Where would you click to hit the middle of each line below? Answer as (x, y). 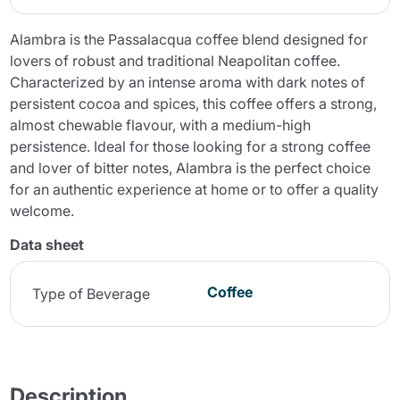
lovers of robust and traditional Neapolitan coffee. (175, 61)
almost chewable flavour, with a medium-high (161, 125)
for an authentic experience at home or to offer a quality (195, 189)
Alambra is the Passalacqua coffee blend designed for (189, 39)
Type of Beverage (92, 294)
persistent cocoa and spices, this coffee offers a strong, (194, 104)
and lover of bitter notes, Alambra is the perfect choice (191, 168)
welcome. (42, 211)
